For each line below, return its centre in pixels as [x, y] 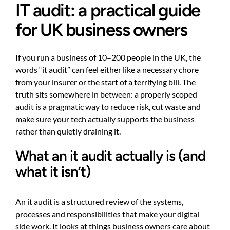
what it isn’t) [53, 171]
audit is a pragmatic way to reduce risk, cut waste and [108, 106]
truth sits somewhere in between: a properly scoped [106, 94]
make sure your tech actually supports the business [105, 119]
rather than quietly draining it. [68, 131]
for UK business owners [102, 30]
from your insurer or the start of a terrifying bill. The [106, 82]
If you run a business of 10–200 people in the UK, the [108, 57]
